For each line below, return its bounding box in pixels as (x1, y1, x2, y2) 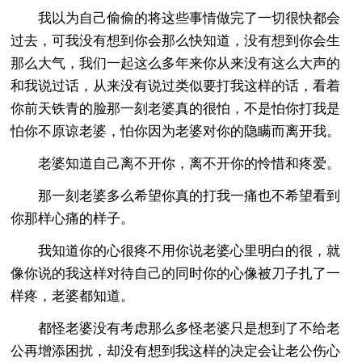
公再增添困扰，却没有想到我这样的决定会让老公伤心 (11, 343, 341, 359)
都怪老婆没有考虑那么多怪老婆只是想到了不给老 (11, 320, 341, 336)
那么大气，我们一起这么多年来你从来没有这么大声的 (11, 55, 341, 71)
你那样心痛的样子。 (11, 210, 135, 226)
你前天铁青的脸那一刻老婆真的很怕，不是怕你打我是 (11, 100, 341, 116)
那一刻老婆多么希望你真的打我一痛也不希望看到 (11, 187, 341, 204)
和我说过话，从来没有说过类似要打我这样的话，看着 (11, 78, 341, 94)
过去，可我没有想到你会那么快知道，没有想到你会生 (11, 32, 341, 48)
